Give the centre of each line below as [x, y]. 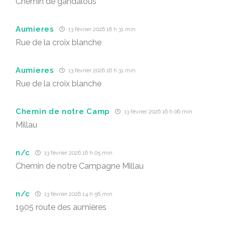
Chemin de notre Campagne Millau [80, 166]
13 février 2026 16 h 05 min [78, 153]
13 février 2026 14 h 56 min [78, 194]
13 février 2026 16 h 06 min [157, 112]
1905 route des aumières [61, 207]
